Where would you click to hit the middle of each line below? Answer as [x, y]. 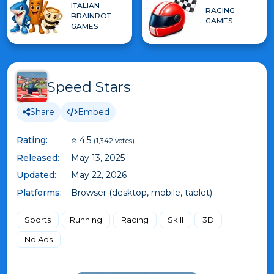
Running [86, 219]
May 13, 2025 [98, 157]
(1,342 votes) [114, 141]
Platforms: [39, 192]
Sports [38, 219]
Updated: [36, 175]
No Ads [39, 239]
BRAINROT [91, 15]
